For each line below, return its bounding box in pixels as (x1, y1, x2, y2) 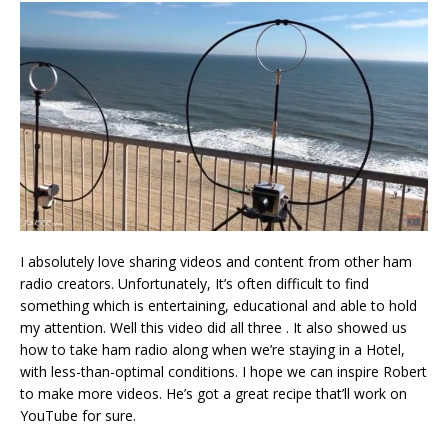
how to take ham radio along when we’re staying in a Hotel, (20, 340, 405, 360)
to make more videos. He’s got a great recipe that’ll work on (20, 384, 407, 404)
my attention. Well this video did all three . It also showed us (20, 318, 407, 338)
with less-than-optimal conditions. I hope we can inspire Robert (20, 362, 427, 382)
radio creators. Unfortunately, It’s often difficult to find (20, 274, 369, 294)
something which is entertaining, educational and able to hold (20, 296, 417, 316)
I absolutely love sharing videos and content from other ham (20, 252, 412, 272)
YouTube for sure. (20, 406, 136, 426)
